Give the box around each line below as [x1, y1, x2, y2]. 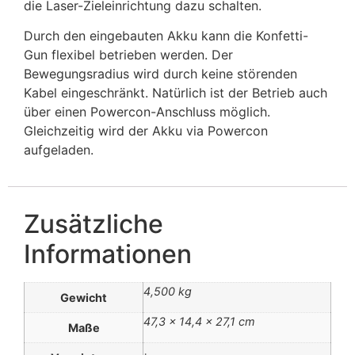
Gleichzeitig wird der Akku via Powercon [24, 123, 268, 139]
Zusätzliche [24, 208, 163, 239]
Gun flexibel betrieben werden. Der [24, 47, 233, 63]
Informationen [24, 238, 192, 269]
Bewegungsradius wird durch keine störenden [24, 66, 297, 82]
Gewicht [60, 290, 107, 304]
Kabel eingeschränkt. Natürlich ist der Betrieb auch [24, 85, 327, 101]
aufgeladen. [24, 142, 94, 158]
